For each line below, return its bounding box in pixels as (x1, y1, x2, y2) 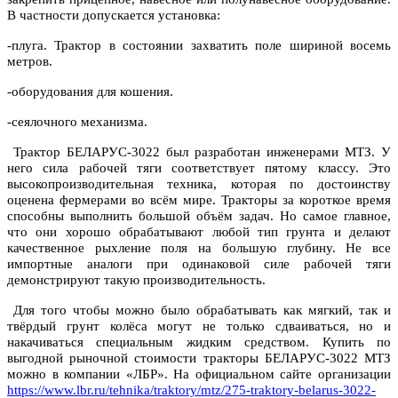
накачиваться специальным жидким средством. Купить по (7, 335, 391, 350)
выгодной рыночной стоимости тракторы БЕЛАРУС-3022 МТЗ (7, 351, 391, 366)
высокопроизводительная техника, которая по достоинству (7, 177, 391, 192)
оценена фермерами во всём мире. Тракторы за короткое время (7, 193, 391, 208)
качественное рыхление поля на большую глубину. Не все (7, 241, 391, 256)
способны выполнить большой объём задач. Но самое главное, (7, 209, 391, 224)
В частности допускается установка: (7, 8, 220, 23)
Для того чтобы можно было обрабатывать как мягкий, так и (7, 303, 391, 318)
